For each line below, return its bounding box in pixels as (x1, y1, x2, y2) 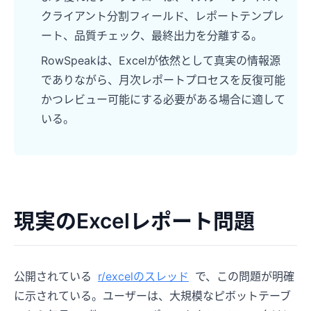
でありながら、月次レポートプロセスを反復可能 (41, 72, 285, 87)
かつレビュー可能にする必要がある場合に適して (41, 92, 285, 106)
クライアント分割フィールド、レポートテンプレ (41, 8, 284, 23)
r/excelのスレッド (98, 269, 189, 283)
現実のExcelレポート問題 (14, 208, 255, 233)
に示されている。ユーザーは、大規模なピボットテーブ (14, 288, 291, 303)
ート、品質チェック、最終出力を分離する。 (41, 28, 262, 42)
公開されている (14, 269, 95, 283)
